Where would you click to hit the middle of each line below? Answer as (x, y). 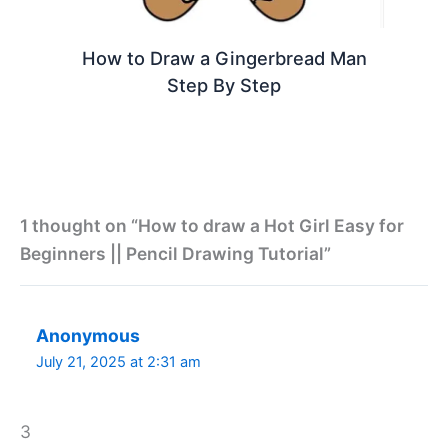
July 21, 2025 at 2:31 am (119, 361)
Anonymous (88, 335)
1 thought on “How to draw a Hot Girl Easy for (212, 225)
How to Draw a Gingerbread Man (224, 58)
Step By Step (224, 85)
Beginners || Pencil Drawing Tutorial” (175, 253)
